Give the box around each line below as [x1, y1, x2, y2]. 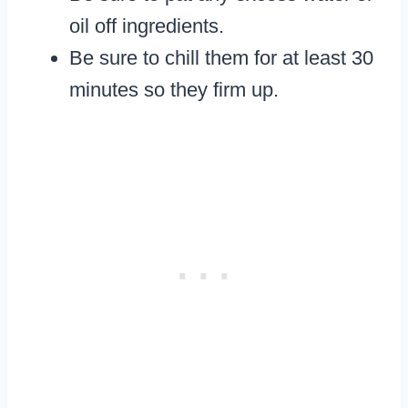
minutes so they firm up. [69, 78, 279, 102]
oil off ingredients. [69, 15, 224, 38]
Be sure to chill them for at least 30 [69, 46, 373, 70]
